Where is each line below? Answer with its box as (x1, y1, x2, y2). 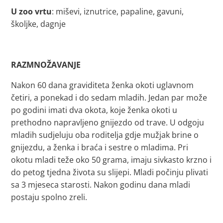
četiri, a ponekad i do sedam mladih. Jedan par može (11, 92, 208, 103)
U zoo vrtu (11, 6, 52, 17)
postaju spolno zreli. (11, 192, 88, 203)
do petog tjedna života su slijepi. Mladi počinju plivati (11, 167, 209, 178)
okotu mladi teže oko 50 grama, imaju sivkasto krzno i (11, 154, 212, 165)
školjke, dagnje (11, 18, 66, 29)
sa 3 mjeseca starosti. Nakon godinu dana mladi (11, 179, 191, 190)
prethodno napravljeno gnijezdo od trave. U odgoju (11, 117, 205, 128)
